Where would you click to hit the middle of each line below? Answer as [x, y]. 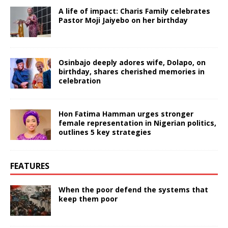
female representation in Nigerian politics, [137, 123]
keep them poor [88, 198]
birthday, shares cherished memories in [132, 71]
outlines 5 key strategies [105, 132]
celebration [80, 80]
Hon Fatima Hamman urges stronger [126, 113]
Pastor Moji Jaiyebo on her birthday [123, 20]
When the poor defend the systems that [133, 189]
